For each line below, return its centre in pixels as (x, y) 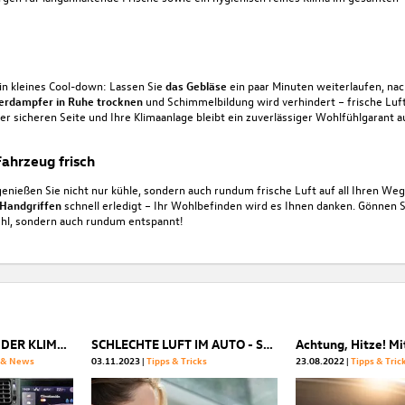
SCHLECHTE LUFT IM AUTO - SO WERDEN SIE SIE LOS (268, 344)
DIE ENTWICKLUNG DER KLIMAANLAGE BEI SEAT (62, 344)
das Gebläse (196, 85)
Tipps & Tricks (177, 360)
